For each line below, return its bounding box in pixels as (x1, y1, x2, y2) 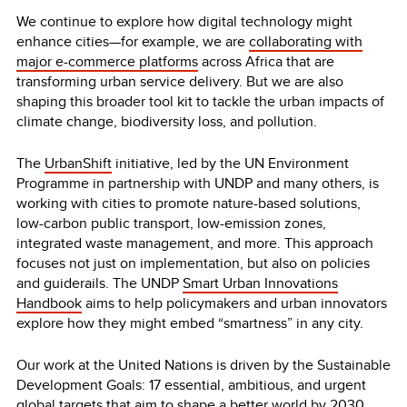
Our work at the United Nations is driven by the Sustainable (16, 353, 391, 375)
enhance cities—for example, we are (16, 30, 249, 52)
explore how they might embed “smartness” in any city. (16, 312, 363, 333)
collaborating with (249, 30, 362, 52)
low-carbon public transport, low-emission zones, (16, 212, 326, 233)
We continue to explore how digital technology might (16, 10, 352, 32)
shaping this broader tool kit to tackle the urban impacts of (16, 90, 384, 112)
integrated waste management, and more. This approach (16, 232, 373, 253)
